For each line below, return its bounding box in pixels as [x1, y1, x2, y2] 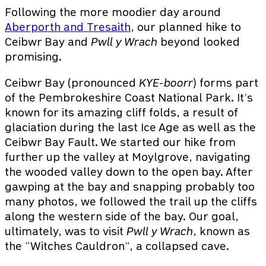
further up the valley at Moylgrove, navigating [5, 151, 251, 163]
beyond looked [157, 36, 240, 47]
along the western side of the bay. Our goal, [5, 210, 239, 222]
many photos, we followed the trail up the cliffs [5, 195, 257, 207]
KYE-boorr [139, 77, 193, 88]
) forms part [193, 77, 258, 88]
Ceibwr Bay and [5, 36, 91, 47]
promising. [5, 50, 62, 62]
